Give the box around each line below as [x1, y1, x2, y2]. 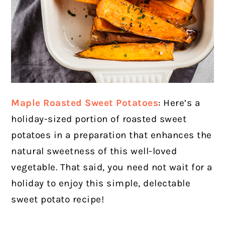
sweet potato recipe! [11, 194, 104, 205]
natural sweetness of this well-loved [11, 146, 177, 157]
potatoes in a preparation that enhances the [11, 130, 212, 141]
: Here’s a [158, 97, 200, 109]
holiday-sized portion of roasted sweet [11, 114, 187, 125]
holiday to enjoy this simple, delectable [11, 178, 191, 189]
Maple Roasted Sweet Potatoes [11, 97, 159, 109]
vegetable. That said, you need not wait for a [11, 162, 212, 173]
